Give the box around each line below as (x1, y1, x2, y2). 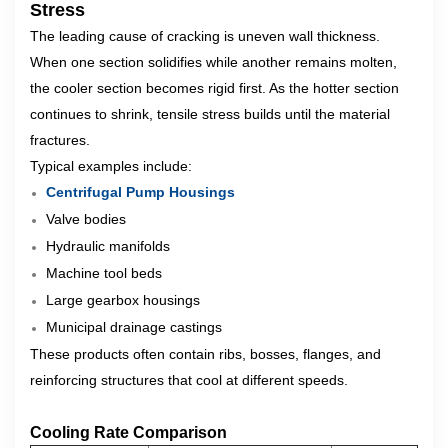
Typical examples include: (30, 158, 192, 174)
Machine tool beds (46, 265, 162, 281)
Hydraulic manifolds (46, 238, 170, 254)
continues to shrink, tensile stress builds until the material (30, 106, 390, 122)
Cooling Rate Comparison (30, 423, 227, 441)
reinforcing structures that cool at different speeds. (30, 372, 348, 388)
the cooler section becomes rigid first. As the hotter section (30, 80, 399, 96)
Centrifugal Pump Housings (46, 184, 235, 200)
